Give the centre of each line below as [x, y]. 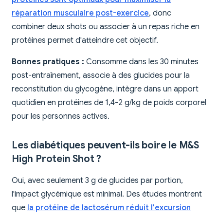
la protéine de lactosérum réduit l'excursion [109, 208]
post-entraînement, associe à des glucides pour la [101, 76]
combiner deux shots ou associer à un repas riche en [106, 27]
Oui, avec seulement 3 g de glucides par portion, [97, 181]
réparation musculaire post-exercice [80, 13]
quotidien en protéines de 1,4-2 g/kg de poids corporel [109, 103]
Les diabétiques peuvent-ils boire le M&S [105, 145]
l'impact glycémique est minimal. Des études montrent [107, 194]
